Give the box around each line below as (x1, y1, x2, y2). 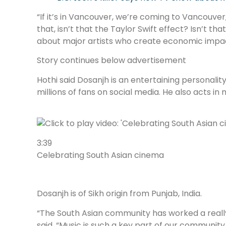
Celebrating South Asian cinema (37, 149, 164, 161)
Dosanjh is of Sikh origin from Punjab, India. (37, 188, 202, 200)
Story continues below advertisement (37, 54, 186, 67)
